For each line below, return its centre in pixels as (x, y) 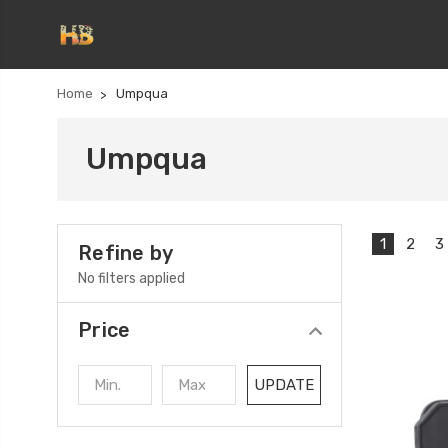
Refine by (126, 253)
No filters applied (131, 278)
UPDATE (284, 385)
